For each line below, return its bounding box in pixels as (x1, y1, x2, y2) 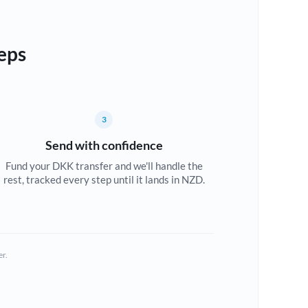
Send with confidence (45, 137, 163, 153)
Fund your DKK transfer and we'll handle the (5, 159, 203, 172)
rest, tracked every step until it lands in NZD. (3, 173, 205, 186)
